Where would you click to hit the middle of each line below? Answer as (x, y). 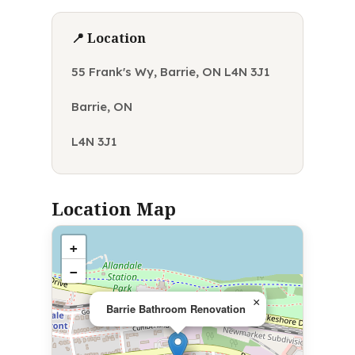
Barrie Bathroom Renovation (176, 309)
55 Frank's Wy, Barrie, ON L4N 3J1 (170, 72)
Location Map (113, 208)
